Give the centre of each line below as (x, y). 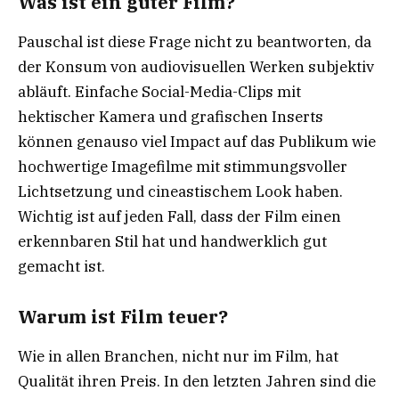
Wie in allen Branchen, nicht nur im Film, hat (178, 357)
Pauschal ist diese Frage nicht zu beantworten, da (195, 42)
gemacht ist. (61, 267)
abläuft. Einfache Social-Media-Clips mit (159, 92)
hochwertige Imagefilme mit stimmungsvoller (183, 167)
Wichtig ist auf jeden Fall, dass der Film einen (179, 217)
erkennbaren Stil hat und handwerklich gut (172, 242)
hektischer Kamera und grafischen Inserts (171, 117)
